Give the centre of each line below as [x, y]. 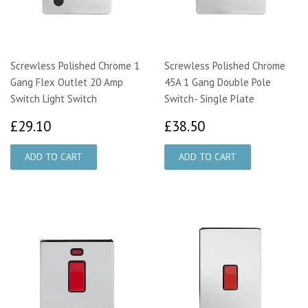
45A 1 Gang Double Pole [218, 82]
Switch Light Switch [54, 99]
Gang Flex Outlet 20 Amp [67, 82]
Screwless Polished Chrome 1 [75, 66]
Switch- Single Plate [209, 99]
